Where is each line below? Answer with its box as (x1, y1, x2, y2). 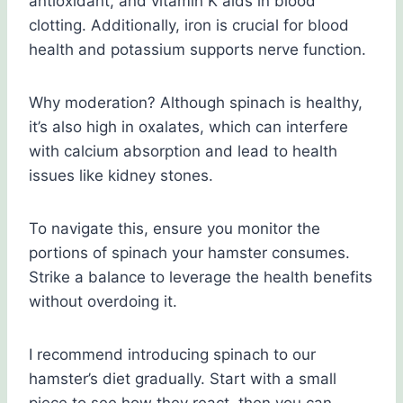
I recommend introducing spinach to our (29, 345, 316, 364)
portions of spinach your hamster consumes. (29, 244, 350, 263)
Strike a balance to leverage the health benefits (29, 268, 372, 287)
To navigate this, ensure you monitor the (29, 219, 320, 238)
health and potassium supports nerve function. (29, 40, 366, 59)
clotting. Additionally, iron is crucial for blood (29, 16, 349, 35)
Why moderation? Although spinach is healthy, (29, 94, 363, 112)
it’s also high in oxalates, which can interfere (29, 118, 348, 137)
